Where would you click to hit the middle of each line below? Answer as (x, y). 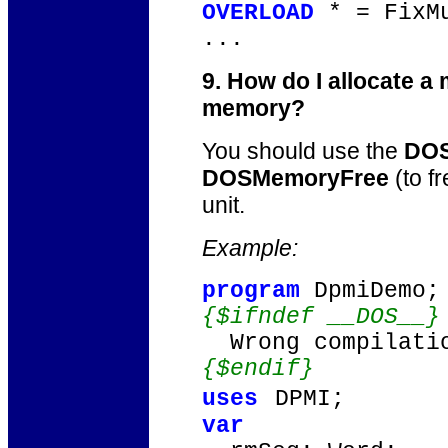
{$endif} (258, 369)
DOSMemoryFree (295, 178)
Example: (250, 248)
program (251, 291)
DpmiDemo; (370, 291)
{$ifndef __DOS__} (321, 317)
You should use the (303, 151)
